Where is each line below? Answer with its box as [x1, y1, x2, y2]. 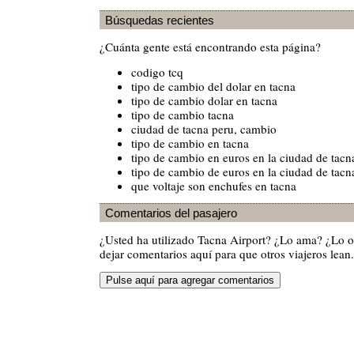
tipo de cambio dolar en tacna [131, 92, 277, 108]
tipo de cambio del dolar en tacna [131, 77, 296, 94]
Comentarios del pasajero [105, 205, 237, 220]
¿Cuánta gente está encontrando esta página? [100, 39, 321, 55]
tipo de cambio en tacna [131, 134, 249, 151]
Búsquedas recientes [105, 13, 214, 27]
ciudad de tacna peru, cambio [131, 120, 277, 137]
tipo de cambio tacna [131, 106, 234, 122]
